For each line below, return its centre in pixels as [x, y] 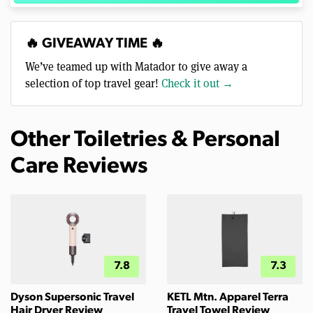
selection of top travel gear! [93, 82]
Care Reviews [79, 167]
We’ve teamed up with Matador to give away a [136, 66]
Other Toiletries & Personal [145, 140]
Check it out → [197, 82]
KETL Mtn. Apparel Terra [228, 298]
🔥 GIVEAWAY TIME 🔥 [95, 44]
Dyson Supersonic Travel [72, 298]
